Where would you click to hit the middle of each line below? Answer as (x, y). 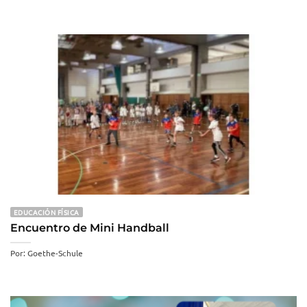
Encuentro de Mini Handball (90, 228)
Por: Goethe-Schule (47, 253)
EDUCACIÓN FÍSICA (47, 212)
